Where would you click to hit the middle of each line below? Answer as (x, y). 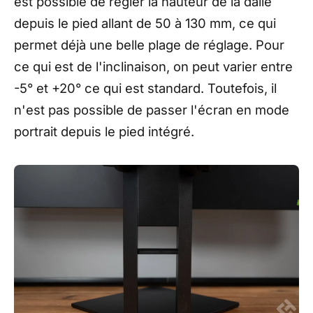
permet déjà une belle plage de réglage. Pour (149, 44)
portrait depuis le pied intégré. (104, 131)
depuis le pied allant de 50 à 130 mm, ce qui (145, 23)
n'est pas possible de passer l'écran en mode (152, 109)
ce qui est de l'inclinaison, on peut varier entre (153, 66)
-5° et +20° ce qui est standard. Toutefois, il (145, 88)
